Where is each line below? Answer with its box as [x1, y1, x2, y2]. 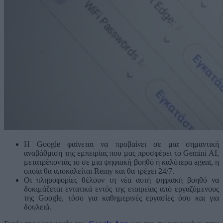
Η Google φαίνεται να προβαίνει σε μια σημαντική [24, 140, 219, 149]
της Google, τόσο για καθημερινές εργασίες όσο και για [24, 194, 219, 203]
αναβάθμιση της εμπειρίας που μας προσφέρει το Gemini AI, [24, 149, 219, 158]
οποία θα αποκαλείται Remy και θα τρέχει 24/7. [24, 167, 174, 176]
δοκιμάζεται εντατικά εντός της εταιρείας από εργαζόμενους [24, 185, 219, 194]
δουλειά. [24, 203, 51, 212]
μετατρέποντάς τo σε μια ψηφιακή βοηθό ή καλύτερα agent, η [24, 158, 219, 167]
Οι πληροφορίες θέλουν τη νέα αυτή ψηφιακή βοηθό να [24, 176, 219, 185]
